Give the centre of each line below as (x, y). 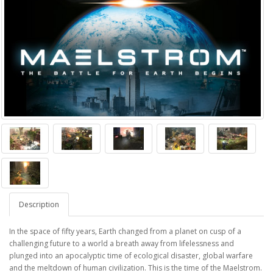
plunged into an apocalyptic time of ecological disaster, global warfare (131, 255)
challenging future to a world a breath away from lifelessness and (122, 243)
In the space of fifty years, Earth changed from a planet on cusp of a (125, 231)
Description (39, 204)
